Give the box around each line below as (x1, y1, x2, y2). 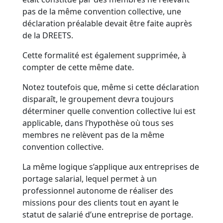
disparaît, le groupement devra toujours (22, 94, 174, 105)
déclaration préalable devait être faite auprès (22, 18, 193, 29)
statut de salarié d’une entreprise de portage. (22, 209, 194, 221)
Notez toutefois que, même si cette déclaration (22, 82, 200, 93)
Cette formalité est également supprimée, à (22, 50, 187, 61)
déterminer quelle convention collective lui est (22, 106, 196, 117)
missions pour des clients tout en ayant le (22, 197, 179, 209)
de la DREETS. (22, 30, 74, 41)
